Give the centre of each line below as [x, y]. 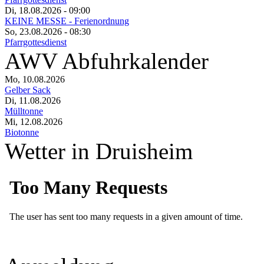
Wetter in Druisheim [99, 151]
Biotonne [22, 132]
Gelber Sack [28, 90]
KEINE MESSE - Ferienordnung [67, 21]
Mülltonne [24, 111]
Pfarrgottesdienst [36, 42]
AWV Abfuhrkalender [107, 61]
